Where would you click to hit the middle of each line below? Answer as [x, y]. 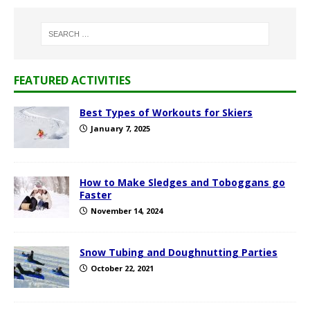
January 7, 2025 [120, 128]
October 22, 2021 [122, 268]
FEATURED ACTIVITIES [72, 80]
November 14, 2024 [127, 210]
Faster [95, 194]
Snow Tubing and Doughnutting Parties [179, 252]
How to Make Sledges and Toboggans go [182, 182]
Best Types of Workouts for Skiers [166, 112]
